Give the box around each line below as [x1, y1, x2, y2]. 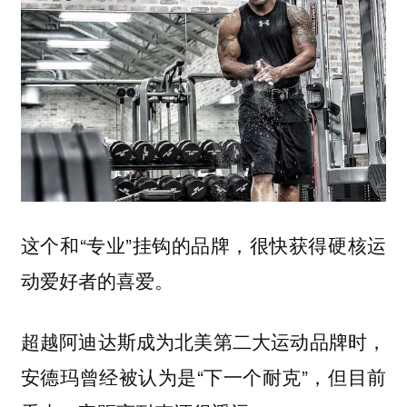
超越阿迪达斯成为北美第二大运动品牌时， [20, 326, 387, 354]
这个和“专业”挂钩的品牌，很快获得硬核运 [20, 230, 387, 258]
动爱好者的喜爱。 [20, 265, 174, 293]
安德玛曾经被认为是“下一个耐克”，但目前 [20, 362, 387, 390]
